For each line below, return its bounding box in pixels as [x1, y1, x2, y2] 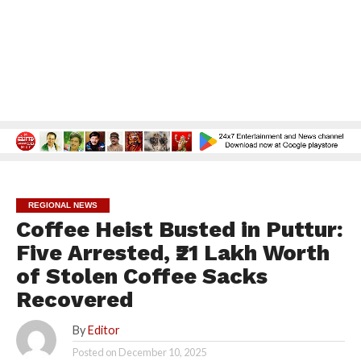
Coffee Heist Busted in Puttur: [15, 217, 343, 243]
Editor [87, 323, 120, 338]
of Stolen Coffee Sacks [15, 263, 268, 290]
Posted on [72, 346, 117, 359]
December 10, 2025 [118, 346, 206, 359]
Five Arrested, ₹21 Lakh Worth [15, 240, 330, 267]
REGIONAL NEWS [27, 201, 98, 210]
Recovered [15, 287, 133, 313]
